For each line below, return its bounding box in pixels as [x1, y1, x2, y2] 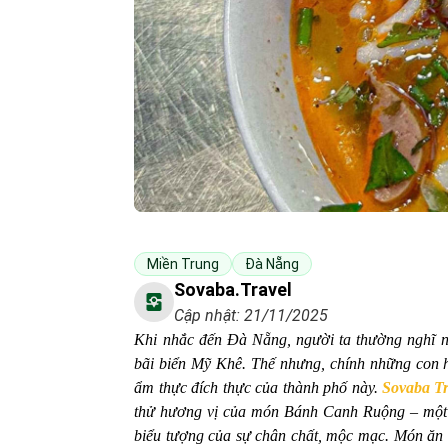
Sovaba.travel [174, 279, 293, 300]
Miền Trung [147, 256, 220, 272]
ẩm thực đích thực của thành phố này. [134, 379, 382, 396]
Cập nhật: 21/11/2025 [174, 306, 329, 325]
